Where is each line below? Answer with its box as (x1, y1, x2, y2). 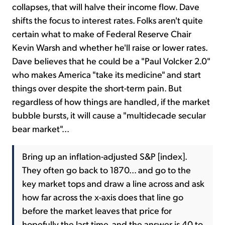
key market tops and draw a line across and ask (22, 177, 204, 189)
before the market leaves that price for (22, 204, 172, 216)
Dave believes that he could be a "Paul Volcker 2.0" (12, 55, 210, 67)
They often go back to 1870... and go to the (22, 164, 191, 176)
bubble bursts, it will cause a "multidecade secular (12, 109, 206, 121)
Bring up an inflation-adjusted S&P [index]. (22, 150, 187, 162)
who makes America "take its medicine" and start (12, 68, 201, 80)
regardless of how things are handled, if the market (12, 95, 210, 107)
